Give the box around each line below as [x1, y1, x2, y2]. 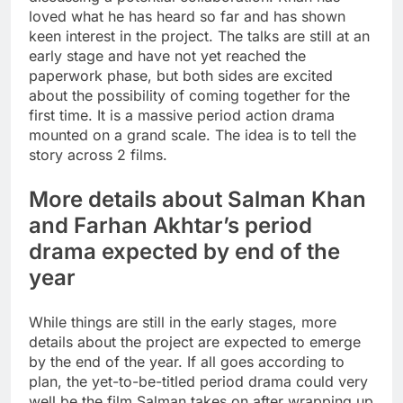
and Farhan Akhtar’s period [29, 212, 312, 239]
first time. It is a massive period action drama [29, 106, 335, 125]
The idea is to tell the [210, 126, 356, 145]
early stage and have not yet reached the [29, 47, 306, 66]
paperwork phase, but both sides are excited [29, 67, 333, 85]
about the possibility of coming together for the [29, 86, 350, 105]
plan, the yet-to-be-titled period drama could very [29, 372, 368, 391]
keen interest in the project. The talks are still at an [29, 27, 370, 46]
